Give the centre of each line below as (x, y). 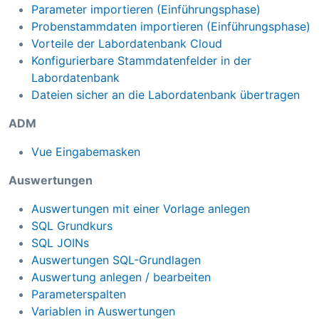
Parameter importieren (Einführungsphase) (146, 10)
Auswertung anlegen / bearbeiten (121, 277)
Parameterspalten (79, 294)
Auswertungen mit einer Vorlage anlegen (141, 209)
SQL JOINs (60, 243)
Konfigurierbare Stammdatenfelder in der (141, 61)
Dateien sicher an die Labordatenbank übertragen (166, 95)
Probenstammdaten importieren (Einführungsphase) (171, 27)
